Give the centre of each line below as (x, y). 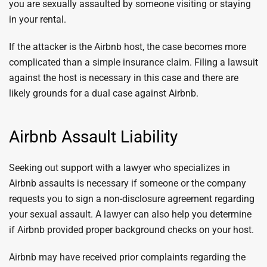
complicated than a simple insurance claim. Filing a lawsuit (133, 62)
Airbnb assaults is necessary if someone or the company (128, 183)
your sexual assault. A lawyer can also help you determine (130, 214)
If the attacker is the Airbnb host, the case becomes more (128, 47)
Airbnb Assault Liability (93, 137)
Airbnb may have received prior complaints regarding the (127, 257)
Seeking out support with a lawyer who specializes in (119, 168)
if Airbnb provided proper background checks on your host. (131, 230)
